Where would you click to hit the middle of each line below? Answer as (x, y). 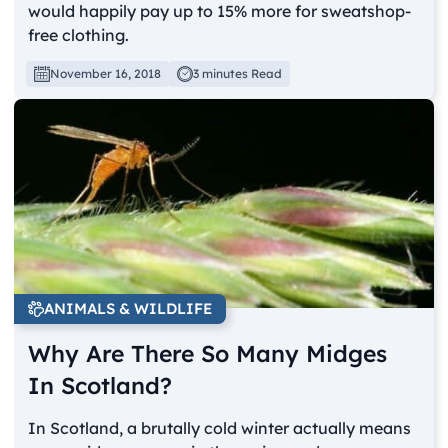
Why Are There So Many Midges (208, 354)
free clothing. (79, 34)
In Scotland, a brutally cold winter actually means (220, 428)
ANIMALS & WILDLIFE (128, 309)
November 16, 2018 (106, 73)
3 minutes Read (238, 73)
